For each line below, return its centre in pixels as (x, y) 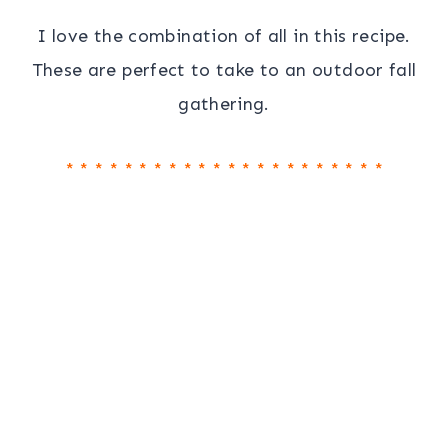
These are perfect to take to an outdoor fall (224, 69)
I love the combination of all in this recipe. (224, 35)
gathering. (224, 103)
